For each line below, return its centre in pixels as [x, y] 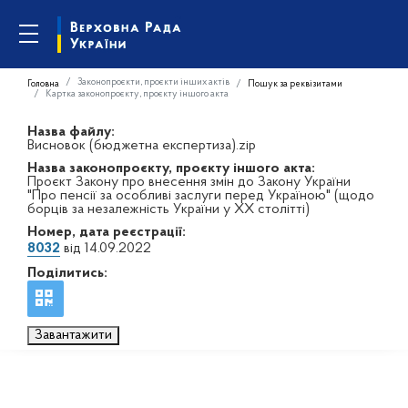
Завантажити [73, 335]
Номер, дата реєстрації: [107, 232]
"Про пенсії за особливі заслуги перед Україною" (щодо [201, 196]
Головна [43, 84]
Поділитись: [67, 273]
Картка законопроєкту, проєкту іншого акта [137, 94]
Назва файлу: [71, 132]
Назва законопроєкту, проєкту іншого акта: [171, 168]
